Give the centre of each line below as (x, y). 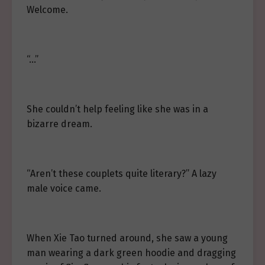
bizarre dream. (59, 124)
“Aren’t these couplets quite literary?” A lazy (122, 174)
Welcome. (47, 10)
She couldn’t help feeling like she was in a (117, 109)
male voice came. (64, 188)
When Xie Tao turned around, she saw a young (127, 238)
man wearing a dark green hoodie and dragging (131, 253)
